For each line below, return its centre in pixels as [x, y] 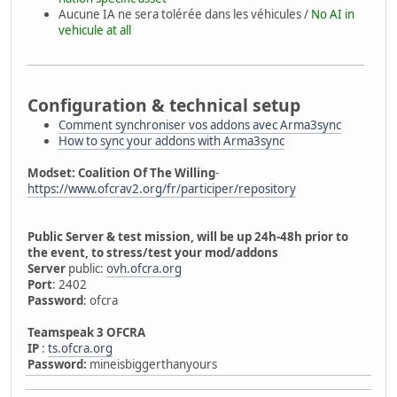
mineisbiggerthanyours [152, 365]
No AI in [333, 15]
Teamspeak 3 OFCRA [86, 333]
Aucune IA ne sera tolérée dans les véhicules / [185, 15]
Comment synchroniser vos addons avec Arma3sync [200, 125]
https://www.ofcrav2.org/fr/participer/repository [162, 189]
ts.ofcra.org [80, 349]
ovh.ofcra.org [144, 269]
